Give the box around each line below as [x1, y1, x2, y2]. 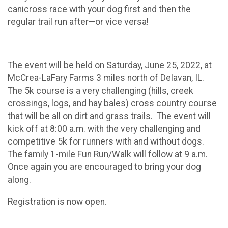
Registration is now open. [8, 196, 111, 207]
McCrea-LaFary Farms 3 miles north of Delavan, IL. [8, 73, 204, 83]
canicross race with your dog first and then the [8, 4, 191, 15]
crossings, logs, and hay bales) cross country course [8, 98, 217, 109]
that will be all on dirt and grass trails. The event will [8, 111, 211, 122]
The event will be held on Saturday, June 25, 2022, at [8, 60, 212, 71]
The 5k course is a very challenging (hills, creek [8, 85, 193, 96]
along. [8, 175, 31, 185]
